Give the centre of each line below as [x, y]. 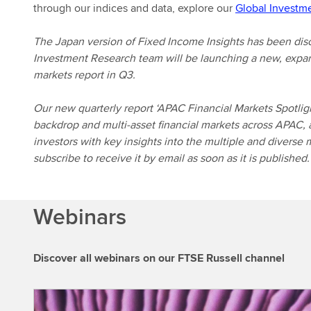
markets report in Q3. [84, 75]
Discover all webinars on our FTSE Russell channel [159, 258]
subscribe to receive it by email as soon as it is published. [171, 158]
